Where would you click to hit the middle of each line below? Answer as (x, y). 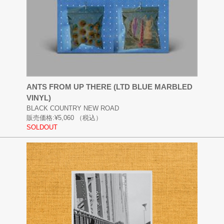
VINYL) (38, 97)
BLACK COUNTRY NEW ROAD (72, 108)
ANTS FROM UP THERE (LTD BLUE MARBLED (109, 86)
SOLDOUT (42, 127)
